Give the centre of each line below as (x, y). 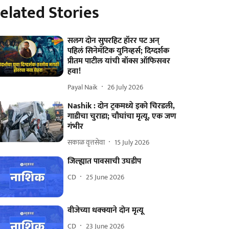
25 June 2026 (105, 177)
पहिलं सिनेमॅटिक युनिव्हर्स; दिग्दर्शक (119, 51)
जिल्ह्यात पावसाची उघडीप (105, 161)
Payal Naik (83, 87)
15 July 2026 (132, 142)
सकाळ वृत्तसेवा (86, 142)
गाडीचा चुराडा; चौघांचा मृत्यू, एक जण (122, 116)
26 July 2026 (125, 87)
